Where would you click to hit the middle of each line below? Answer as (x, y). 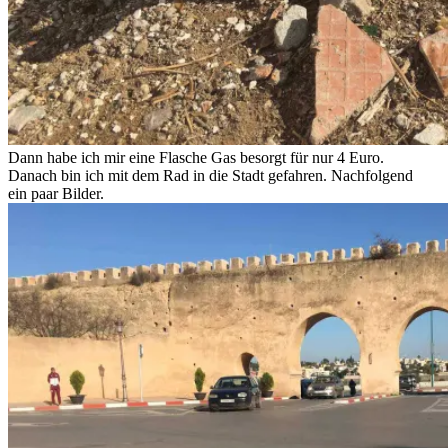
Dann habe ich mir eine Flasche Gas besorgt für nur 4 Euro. (196, 158)
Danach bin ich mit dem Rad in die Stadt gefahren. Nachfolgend (210, 176)
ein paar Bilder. (56, 194)
